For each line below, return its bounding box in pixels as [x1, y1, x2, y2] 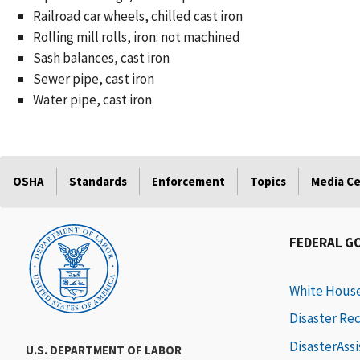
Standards [69, 174, 127, 189]
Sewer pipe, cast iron [32, 70, 154, 88]
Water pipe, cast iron [32, 91, 152, 108]
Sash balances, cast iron [32, 49, 170, 67]
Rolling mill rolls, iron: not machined [32, 28, 240, 46]
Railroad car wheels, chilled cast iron [32, 7, 243, 25]
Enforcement [152, 174, 225, 189]
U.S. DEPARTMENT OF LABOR [26, 342, 182, 358]
